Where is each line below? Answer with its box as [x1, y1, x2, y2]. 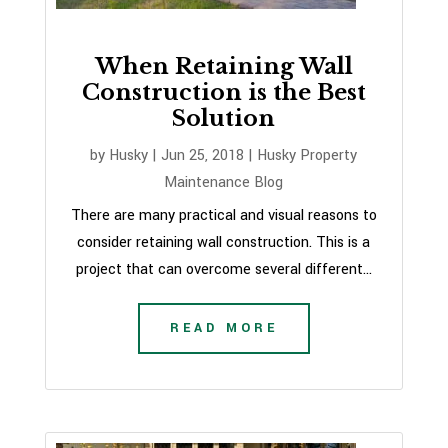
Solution [172, 105, 276, 132]
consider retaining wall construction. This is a [77, 232, 371, 253]
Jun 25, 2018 [161, 145, 245, 166]
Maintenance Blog [164, 172, 284, 193]
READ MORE [169, 319, 278, 337]
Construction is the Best [81, 79, 366, 106]
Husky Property [257, 145, 358, 166]
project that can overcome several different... [75, 259, 372, 280]
